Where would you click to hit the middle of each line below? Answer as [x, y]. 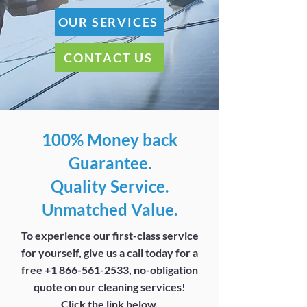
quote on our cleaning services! [110, 287]
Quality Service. [110, 186]
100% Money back [110, 139]
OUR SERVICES [108, 22]
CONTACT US [108, 58]
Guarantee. [110, 163]
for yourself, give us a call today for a [110, 253]
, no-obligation [163, 270]
